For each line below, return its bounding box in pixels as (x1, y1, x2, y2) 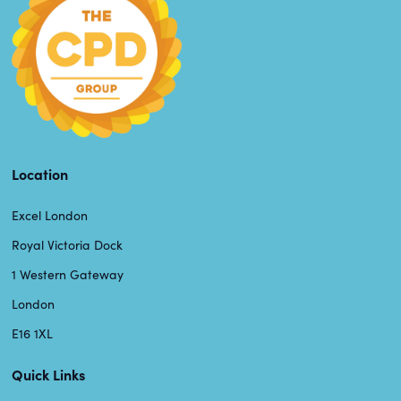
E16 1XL (12, 324, 53, 342)
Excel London (12, 206, 88, 224)
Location (12, 163, 68, 183)
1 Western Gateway (12, 265, 124, 283)
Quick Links (12, 363, 85, 384)
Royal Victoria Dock (12, 235, 123, 253)
